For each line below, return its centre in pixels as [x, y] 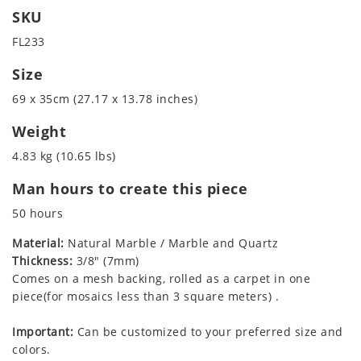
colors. [31, 350]
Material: [38, 243]
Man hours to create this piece [130, 189]
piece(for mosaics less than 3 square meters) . [145, 297]
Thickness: [42, 261]
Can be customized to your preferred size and [208, 332]
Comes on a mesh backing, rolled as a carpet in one [161, 279]
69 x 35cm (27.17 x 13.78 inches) [105, 99]
